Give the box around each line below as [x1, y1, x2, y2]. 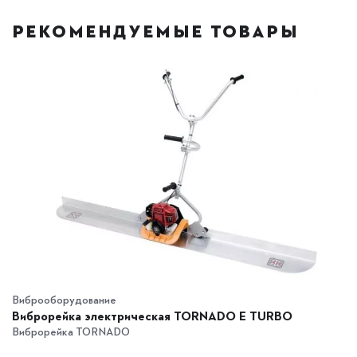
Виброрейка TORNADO [12, 323, 130, 339]
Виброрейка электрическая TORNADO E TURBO [12, 305, 292, 324]
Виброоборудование [12, 291, 116, 307]
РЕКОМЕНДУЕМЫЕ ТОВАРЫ [12, 20, 299, 42]
